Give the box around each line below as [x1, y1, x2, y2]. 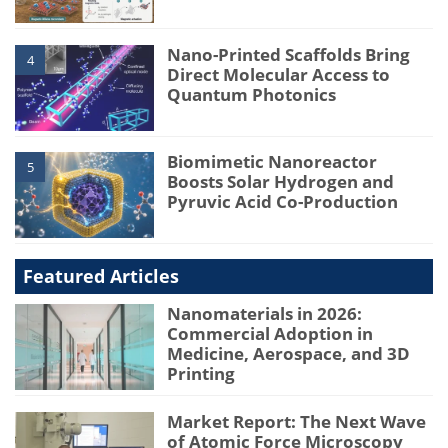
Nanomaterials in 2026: [167, 302, 363, 326]
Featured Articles [23, 264, 179, 289]
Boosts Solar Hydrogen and [167, 170, 395, 194]
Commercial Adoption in [167, 322, 374, 346]
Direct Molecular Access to [167, 63, 391, 87]
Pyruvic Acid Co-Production [167, 190, 399, 214]
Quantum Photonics [167, 83, 337, 107]
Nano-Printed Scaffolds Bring [167, 43, 411, 67]
